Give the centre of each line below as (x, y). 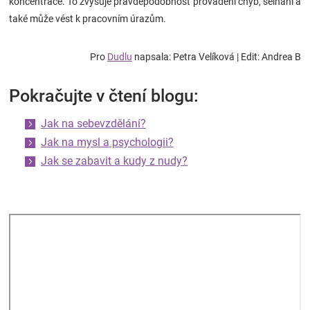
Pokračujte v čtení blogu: (104, 96)
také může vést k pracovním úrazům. (88, 19)
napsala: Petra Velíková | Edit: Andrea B (217, 57)
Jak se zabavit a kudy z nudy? (114, 161)
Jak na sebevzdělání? (93, 124)
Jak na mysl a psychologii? (107, 143)
